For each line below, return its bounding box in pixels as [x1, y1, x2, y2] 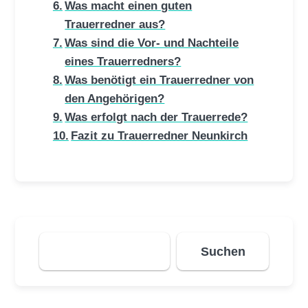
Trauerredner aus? [65, 16, 166, 31]
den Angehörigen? [65, 91, 165, 105]
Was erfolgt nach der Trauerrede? [65, 109, 248, 124]
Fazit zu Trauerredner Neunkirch [71, 128, 248, 142]
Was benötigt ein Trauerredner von [65, 72, 254, 87]
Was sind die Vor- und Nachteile [65, 35, 239, 49]
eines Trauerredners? [65, 54, 181, 68]
